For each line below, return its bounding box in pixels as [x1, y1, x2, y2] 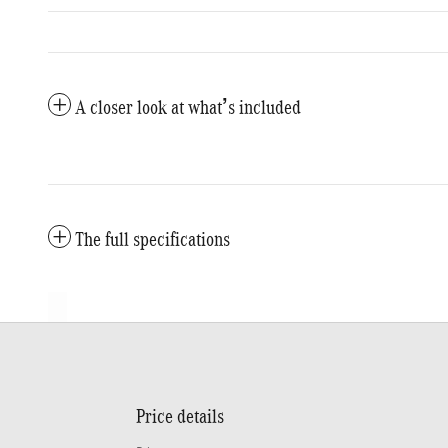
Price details [136, 405, 224, 428]
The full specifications [75, 228, 230, 251]
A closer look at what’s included [75, 96, 301, 119]
